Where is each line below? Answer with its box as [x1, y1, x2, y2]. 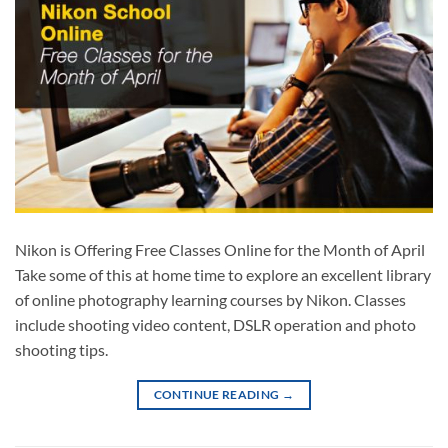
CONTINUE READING [153, 387, 282, 403]
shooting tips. [15, 340, 114, 360]
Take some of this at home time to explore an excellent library [15, 265, 431, 285]
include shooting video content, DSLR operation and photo [15, 315, 416, 335]
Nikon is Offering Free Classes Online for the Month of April [15, 240, 425, 260]
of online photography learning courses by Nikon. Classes [15, 290, 406, 310]
